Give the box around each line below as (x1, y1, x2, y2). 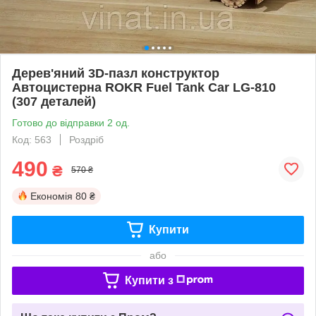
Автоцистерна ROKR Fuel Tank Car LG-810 (12, 80, 276, 95)
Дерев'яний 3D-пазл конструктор (12, 66, 219, 80)
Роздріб (69, 133, 104, 145)
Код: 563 (12, 133, 51, 145)
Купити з (124, 274, 174, 286)
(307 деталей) (12, 94, 96, 109)
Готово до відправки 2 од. (12, 116, 130, 128)
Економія (30, 190, 73, 202)
